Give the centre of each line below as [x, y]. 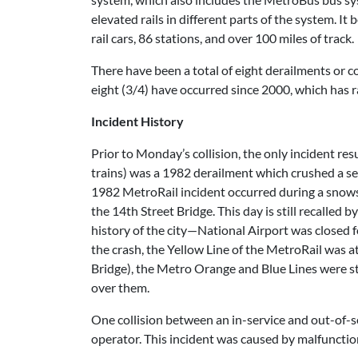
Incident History [137, 121]
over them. [120, 287]
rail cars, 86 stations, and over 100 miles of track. [223, 38]
